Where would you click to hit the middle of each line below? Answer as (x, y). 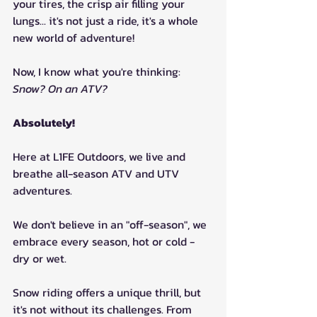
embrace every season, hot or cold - (105, 241)
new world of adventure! (74, 37)
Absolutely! (44, 122)
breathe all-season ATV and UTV (97, 173)
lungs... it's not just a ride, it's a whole (107, 20)
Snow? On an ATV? (60, 88)
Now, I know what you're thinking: (98, 71)
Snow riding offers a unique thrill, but (108, 292)
